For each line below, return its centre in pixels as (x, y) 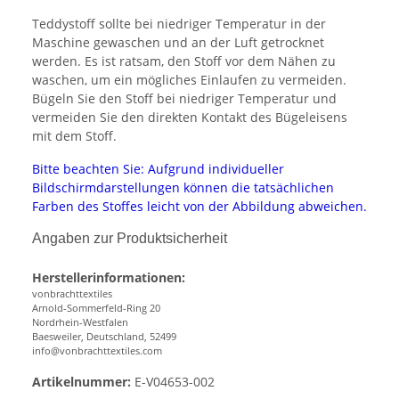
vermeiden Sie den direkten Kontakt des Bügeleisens (190, 118)
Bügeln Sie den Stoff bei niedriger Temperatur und (184, 99)
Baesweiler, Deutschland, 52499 (104, 337)
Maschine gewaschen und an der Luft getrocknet (178, 43)
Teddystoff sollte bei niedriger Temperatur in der (179, 24)
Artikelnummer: (81, 382)
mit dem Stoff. (74, 136)
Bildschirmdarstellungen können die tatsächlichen (183, 188)
